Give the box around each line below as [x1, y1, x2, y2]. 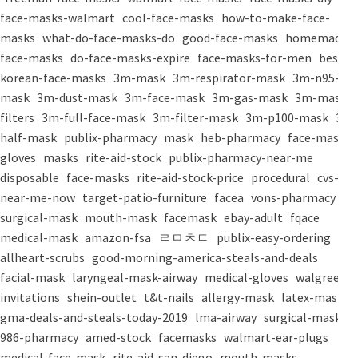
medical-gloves [205, 269, 291, 286]
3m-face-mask [125, 89, 207, 106]
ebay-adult [224, 209, 285, 226]
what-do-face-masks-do [42, 30, 177, 46]
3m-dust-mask [37, 89, 120, 106]
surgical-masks [264, 309, 349, 326]
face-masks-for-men [197, 50, 314, 66]
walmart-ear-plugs [224, 329, 331, 346]
